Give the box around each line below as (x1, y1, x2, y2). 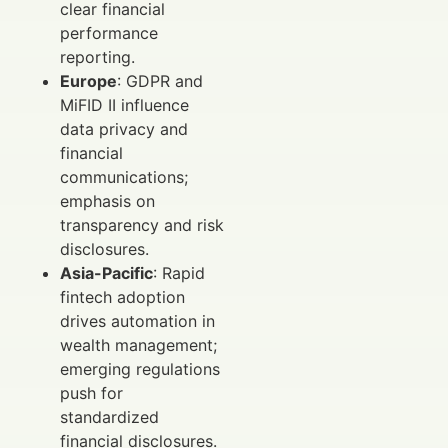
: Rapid (153, 263, 205, 284)
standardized (60, 407, 159, 428)
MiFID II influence (60, 95, 189, 116)
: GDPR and (117, 71, 203, 92)
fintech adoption (60, 287, 185, 308)
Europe (60, 71, 117, 92)
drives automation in (60, 311, 215, 332)
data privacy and (60, 119, 188, 140)
